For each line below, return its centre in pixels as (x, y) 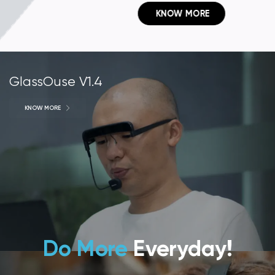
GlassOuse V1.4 (56, 81)
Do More (85, 248)
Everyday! (180, 248)
